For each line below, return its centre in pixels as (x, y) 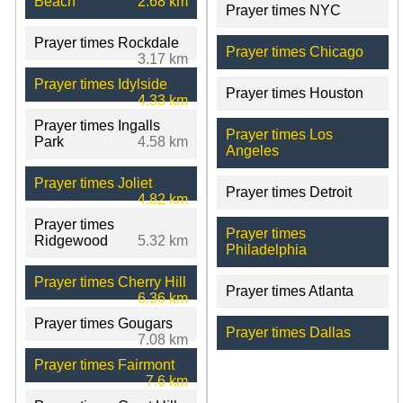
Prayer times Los (279, 134)
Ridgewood (71, 240)
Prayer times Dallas (288, 332)
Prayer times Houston (294, 93)
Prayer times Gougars (103, 323)
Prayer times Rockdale (107, 42)
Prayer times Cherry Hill (110, 282)
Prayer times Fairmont (104, 364)
